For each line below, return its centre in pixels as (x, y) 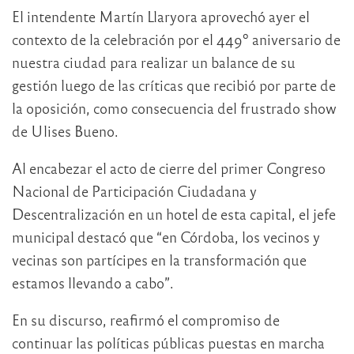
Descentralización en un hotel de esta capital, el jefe (174, 214)
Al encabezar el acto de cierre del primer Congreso (169, 168)
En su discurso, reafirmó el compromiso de (146, 320)
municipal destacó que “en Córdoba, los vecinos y (166, 237)
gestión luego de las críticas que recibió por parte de (174, 85)
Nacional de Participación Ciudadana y (134, 191)
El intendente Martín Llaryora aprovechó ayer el (161, 17)
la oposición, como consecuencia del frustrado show (174, 108)
